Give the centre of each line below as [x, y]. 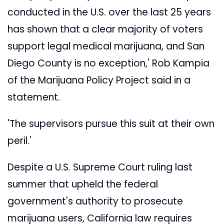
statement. [34, 97]
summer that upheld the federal [83, 184]
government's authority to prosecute [95, 201]
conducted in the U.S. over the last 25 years [109, 12]
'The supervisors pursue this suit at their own [111, 124]
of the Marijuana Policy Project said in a [99, 80]
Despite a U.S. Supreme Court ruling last [100, 167]
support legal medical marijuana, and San [106, 46]
